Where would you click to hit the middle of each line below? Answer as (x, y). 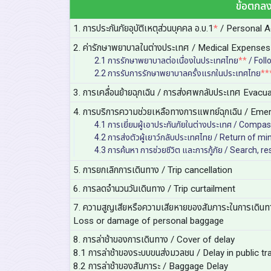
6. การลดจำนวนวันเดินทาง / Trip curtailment (154, 188)
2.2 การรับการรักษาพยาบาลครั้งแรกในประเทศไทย (177, 73)
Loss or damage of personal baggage (148, 220)
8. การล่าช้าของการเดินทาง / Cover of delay (154, 239)
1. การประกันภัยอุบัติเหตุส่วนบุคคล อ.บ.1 (143, 28)
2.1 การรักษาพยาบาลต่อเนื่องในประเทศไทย (166, 60)
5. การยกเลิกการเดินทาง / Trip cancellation (152, 170)
